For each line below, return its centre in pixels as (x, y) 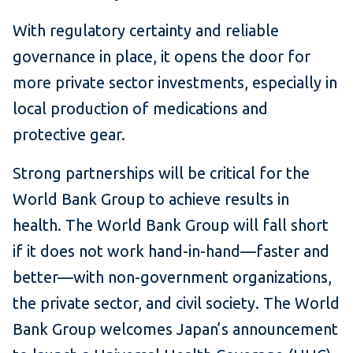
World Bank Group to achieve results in (151, 199)
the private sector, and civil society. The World (176, 303)
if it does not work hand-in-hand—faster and (171, 251)
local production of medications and (140, 109)
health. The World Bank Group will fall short (171, 225)
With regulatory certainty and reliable (146, 31)
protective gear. (69, 135)
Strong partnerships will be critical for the (161, 173)
